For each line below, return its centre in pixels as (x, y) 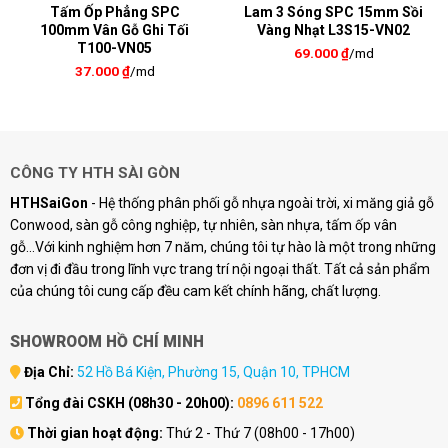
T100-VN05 (114, 48)
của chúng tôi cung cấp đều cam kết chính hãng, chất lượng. (195, 291)
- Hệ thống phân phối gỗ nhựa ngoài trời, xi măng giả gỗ (260, 203)
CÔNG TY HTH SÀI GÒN (94, 173)
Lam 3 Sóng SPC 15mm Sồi (333, 12)
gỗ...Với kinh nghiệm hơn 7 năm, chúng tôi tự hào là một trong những (222, 247)
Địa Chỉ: (48, 372)
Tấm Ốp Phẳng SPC (114, 12)
